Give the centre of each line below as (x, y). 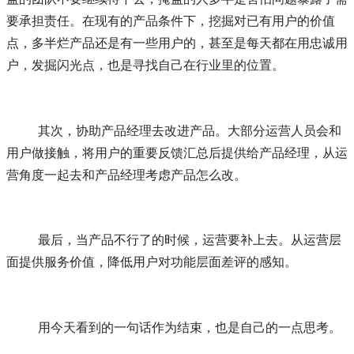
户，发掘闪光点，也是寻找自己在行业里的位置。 (145, 65)
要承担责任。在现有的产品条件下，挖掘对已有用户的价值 (171, 21)
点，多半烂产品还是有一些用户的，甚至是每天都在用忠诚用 (177, 43)
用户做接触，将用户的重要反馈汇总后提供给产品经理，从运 (177, 152)
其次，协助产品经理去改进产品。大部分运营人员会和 (22, 130)
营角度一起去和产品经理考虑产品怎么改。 (126, 174)
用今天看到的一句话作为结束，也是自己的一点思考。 (190, 328)
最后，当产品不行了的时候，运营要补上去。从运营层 (22, 240)
